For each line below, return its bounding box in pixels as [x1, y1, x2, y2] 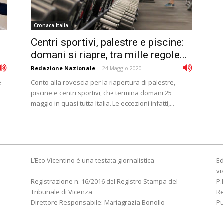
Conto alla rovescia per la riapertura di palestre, [31, 78, 175, 87]
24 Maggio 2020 [102, 64, 142, 72]
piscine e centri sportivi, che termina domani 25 [31, 88, 172, 97]
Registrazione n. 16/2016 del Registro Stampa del [31, 177, 178, 186]
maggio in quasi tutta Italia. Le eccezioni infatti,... [31, 99, 174, 108]
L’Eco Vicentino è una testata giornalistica [31, 156, 154, 165]
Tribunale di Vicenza [31, 187, 92, 196]
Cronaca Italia [34, 22, 68, 29]
